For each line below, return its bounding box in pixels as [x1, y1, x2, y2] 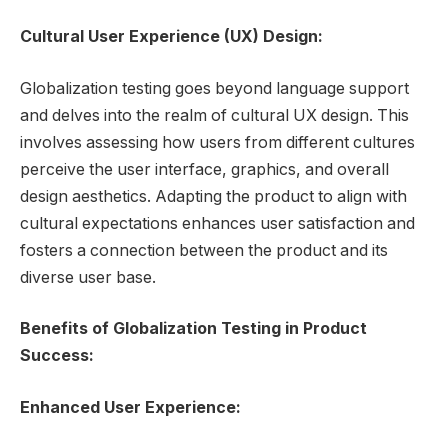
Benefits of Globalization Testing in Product [20, 319, 367, 339]
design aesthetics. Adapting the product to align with [20, 186, 407, 206]
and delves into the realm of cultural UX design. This [20, 105, 409, 125]
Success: [20, 346, 94, 366]
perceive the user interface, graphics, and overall [20, 159, 389, 179]
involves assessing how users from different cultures [20, 132, 415, 152]
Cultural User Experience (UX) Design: [20, 27, 323, 47]
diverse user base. [20, 267, 156, 287]
